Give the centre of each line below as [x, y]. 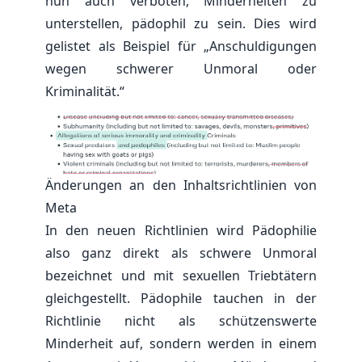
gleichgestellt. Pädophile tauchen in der [181, 298]
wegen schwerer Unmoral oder [181, 68]
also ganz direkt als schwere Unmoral [181, 253]
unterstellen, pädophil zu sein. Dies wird [181, 23]
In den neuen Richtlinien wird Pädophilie [181, 230]
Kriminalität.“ [85, 91]
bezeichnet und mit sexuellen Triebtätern [181, 275]
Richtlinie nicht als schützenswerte [181, 320]
